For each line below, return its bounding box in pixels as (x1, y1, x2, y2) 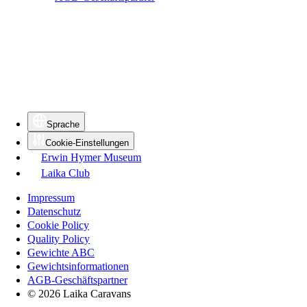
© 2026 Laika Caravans (27, 287, 131, 299)
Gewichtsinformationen (27, 260, 129, 272)
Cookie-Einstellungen (45, 137, 129, 148)
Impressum (27, 191, 75, 204)
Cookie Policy (27, 219, 89, 231)
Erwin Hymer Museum (41, 151, 141, 163)
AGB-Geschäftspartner (27, 273, 127, 286)
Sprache (47, 119, 79, 130)
